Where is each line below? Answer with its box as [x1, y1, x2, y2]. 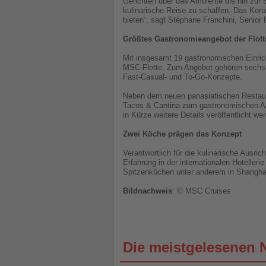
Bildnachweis [123, 186, 172, 196]
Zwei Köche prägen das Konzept [123, 129, 242, 139]
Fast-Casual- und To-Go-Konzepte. [123, 72, 242, 82]
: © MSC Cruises [172, 186, 231, 196]
